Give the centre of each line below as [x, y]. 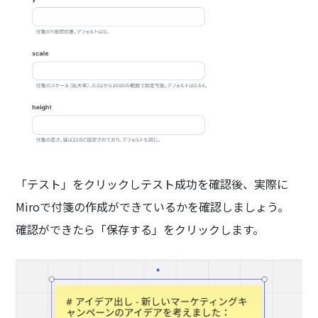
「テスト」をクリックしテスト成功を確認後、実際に [152, 183]
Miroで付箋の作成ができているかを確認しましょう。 [153, 206]
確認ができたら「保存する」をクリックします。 [140, 229]
